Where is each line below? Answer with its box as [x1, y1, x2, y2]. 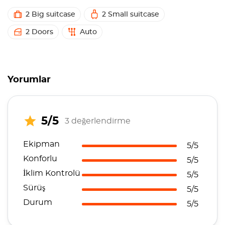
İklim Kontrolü [23, 169, 80, 177]
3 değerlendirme [65, 117, 131, 125]
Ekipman [23, 140, 60, 148]
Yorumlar [8, 75, 51, 84]
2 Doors [26, 29, 53, 36]
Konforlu [23, 155, 57, 163]
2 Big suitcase [26, 11, 75, 18]
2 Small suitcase [102, 11, 159, 18]
